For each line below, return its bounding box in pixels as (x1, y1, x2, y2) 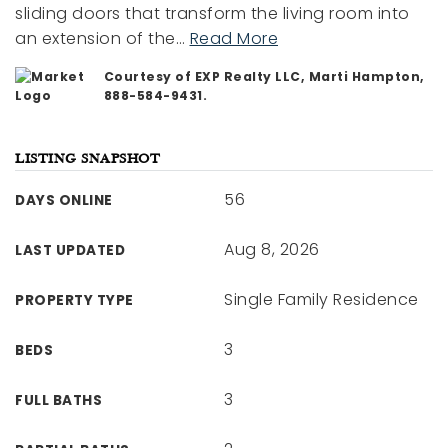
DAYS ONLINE (15, 191, 113, 210)
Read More (189, 27, 278, 50)
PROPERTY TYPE (15, 291, 134, 310)
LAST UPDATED (15, 241, 125, 260)
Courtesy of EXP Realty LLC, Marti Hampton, (103, 68, 425, 85)
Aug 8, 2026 (224, 238, 320, 261)
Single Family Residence (224, 288, 419, 311)
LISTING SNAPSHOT (15, 153, 160, 166)
